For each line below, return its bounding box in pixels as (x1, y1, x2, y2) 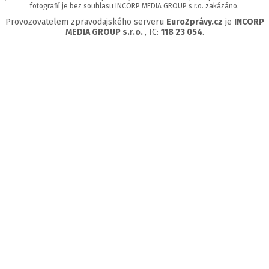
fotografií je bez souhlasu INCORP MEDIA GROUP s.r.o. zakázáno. (30, 2, 239, 11)
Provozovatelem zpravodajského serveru (5, 17, 166, 28)
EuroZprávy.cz (166, 17, 223, 28)
